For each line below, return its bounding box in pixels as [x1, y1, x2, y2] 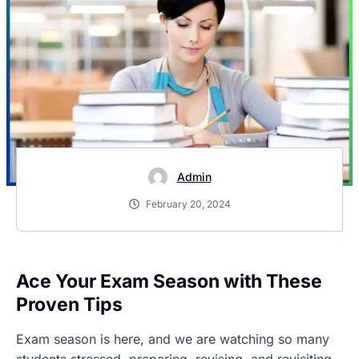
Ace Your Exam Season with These [16, 270, 322, 292]
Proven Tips [16, 293, 123, 316]
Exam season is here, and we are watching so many [16, 331, 329, 347]
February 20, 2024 [145, 198, 231, 210]
